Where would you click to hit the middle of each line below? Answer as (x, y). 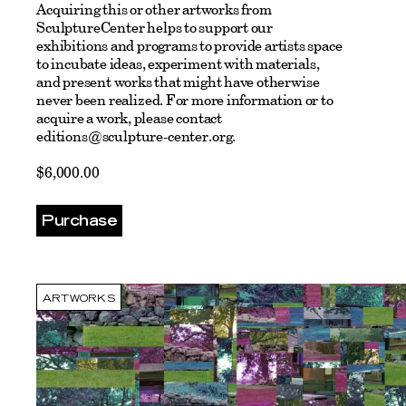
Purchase (80, 221)
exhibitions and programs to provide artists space (189, 45)
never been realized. (101, 100)
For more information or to (249, 100)
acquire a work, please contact (130, 118)
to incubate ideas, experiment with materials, (178, 63)
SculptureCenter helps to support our (155, 27)
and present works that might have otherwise (178, 82)
